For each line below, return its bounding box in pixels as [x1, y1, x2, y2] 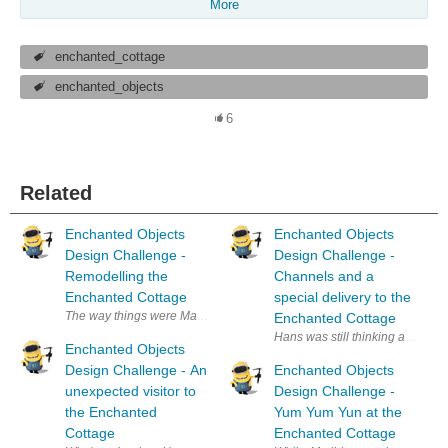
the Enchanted [65, 404, 157, 421]
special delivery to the [274, 289, 411, 306]
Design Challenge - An [65, 362, 207, 379]
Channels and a [274, 268, 374, 285]
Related [20, 182, 92, 205]
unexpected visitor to [65, 383, 196, 400]
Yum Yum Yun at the [274, 404, 402, 421]
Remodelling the [65, 268, 168, 285]
